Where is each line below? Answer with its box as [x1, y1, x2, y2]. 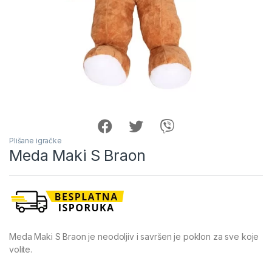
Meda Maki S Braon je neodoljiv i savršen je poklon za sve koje [9, 231, 259, 242]
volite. [9, 243, 33, 254]
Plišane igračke [9, 135, 62, 145]
